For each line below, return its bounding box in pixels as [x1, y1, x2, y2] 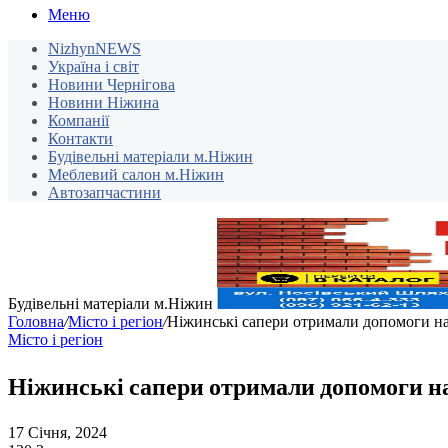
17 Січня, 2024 [8, 424, 107, 442]
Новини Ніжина [48, 94, 159, 112]
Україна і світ [48, 58, 139, 76]
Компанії [48, 112, 109, 130]
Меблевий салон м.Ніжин [48, 166, 224, 184]
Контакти [48, 130, 113, 148]
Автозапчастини [48, 184, 161, 202]
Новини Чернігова [48, 76, 175, 94]
